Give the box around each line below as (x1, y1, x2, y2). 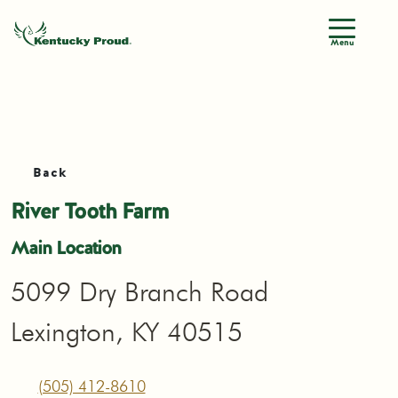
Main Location (11, 235, 121, 261)
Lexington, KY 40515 (11, 314, 243, 347)
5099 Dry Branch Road (11, 275, 268, 307)
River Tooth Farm (11, 195, 168, 226)
